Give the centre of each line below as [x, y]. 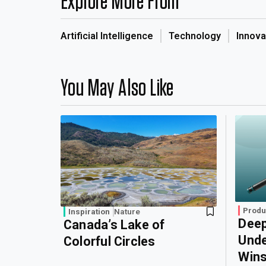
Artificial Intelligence [107, 36]
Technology [195, 36]
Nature [127, 212]
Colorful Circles [110, 242]
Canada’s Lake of [114, 225]
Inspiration [89, 212]
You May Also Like [117, 88]
